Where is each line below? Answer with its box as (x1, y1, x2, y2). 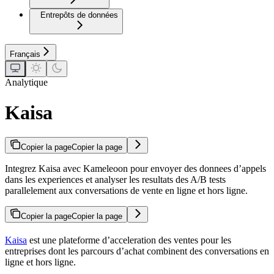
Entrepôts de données (40, 10, 118, 20)
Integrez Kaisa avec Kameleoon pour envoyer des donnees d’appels (5, 163, 266, 174)
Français (10, 50, 40, 59)
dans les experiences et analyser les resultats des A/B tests (5, 174, 226, 185)
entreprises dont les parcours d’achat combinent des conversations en (5, 246, 269, 257)
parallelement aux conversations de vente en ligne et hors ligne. (5, 185, 248, 196)
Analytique (5, 77, 48, 88)
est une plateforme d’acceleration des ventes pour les (27, 235, 231, 246)
